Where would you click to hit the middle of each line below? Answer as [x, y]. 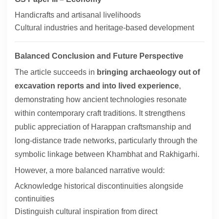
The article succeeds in [56, 72]
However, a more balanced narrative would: [90, 171]
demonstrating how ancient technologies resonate [101, 100]
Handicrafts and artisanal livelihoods [78, 15]
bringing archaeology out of [148, 72]
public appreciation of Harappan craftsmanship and [103, 127]
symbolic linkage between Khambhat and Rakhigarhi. [107, 154]
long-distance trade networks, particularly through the [106, 141]
